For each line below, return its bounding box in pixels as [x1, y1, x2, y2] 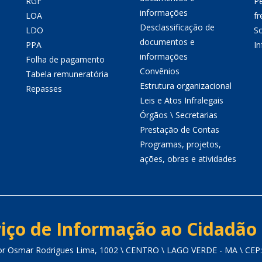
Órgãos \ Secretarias [140, 109, 218, 120]
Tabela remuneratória [26, 68, 108, 80]
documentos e [140, 36, 195, 47]
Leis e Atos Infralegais [140, 95, 223, 106]
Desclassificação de [140, 22, 215, 33]
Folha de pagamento [26, 54, 105, 65]
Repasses [26, 83, 62, 94]
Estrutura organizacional [140, 80, 232, 91]
